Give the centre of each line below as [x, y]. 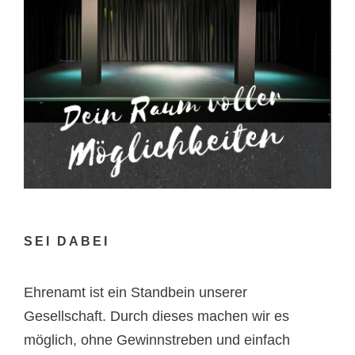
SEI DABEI [67, 241]
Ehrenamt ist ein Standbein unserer [136, 292]
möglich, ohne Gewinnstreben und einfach [157, 340]
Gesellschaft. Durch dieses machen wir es [157, 316]
